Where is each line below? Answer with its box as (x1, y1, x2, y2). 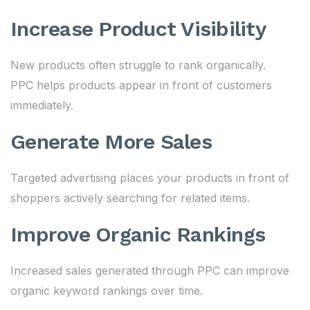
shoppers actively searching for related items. (10, 191, 250, 205)
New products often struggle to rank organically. (10, 58, 266, 72)
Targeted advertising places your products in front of (10, 171, 289, 185)
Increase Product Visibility (10, 17, 266, 41)
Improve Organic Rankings (10, 222, 265, 246)
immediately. (10, 98, 73, 112)
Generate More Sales (10, 129, 212, 154)
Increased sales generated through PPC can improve (10, 264, 289, 277)
